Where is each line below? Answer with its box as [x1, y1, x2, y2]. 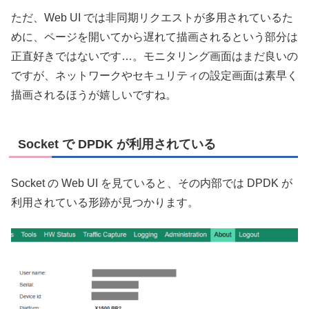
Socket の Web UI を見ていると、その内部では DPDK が [11, 177, 292, 190]
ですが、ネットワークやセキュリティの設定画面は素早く [11, 70, 298, 82]
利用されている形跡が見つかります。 [11, 197, 199, 209]
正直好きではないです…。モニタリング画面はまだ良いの [11, 50, 298, 63]
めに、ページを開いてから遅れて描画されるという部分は [11, 31, 298, 43]
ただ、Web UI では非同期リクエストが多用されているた [11, 12, 293, 24]
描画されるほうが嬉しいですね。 [11, 89, 177, 101]
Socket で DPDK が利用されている [18, 137, 216, 152]
